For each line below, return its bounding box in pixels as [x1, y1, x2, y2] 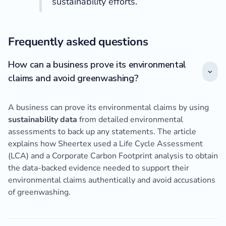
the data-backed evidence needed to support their [8, 162, 189, 174]
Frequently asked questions [8, 34, 148, 50]
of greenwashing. [8, 187, 71, 198]
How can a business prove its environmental [8, 59, 186, 71]
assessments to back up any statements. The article [8, 126, 196, 138]
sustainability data [8, 114, 77, 126]
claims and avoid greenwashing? [8, 72, 139, 85]
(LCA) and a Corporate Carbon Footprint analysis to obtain [8, 150, 218, 162]
